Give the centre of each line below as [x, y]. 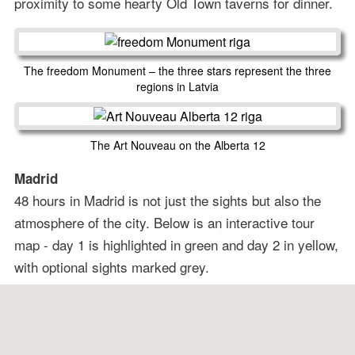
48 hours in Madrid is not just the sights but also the [167, 200]
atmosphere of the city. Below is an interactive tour [164, 222]
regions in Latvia [177, 86]
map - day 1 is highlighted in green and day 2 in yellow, [176, 244]
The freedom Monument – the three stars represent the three [177, 70]
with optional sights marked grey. [111, 266]
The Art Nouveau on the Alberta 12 [177, 145]
